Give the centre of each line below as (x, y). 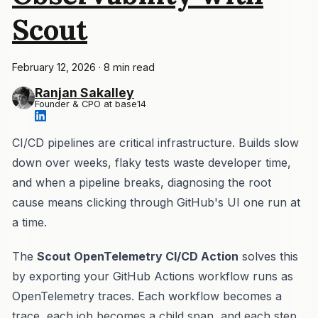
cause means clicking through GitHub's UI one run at (156, 202)
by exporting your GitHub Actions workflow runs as (153, 276)
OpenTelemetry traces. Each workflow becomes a (147, 296)
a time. (29, 222)
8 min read (129, 67)
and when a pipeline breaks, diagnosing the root (142, 182)
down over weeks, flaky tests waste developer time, (152, 162)
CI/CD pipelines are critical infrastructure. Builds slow (155, 142)
